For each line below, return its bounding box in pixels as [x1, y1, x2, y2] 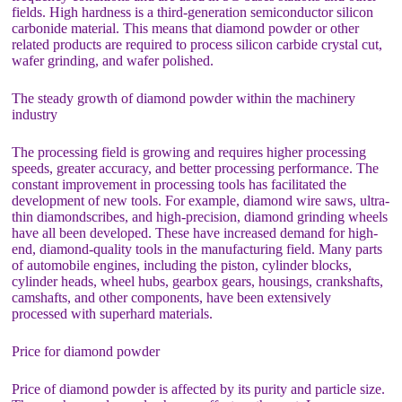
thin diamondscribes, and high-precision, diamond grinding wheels [12, 208, 389, 224]
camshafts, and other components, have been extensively [12, 289, 332, 305]
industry [12, 106, 58, 122]
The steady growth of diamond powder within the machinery [12, 90, 356, 106]
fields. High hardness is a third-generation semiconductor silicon [12, 4, 374, 20]
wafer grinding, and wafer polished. [12, 52, 214, 68]
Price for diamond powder [12, 343, 161, 359]
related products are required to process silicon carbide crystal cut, [12, 36, 383, 52]
